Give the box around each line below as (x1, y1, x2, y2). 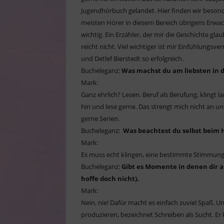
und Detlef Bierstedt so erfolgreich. (81, 54, 183, 63)
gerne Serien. (81, 114, 119, 123)
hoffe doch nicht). (81, 174, 139, 183)
